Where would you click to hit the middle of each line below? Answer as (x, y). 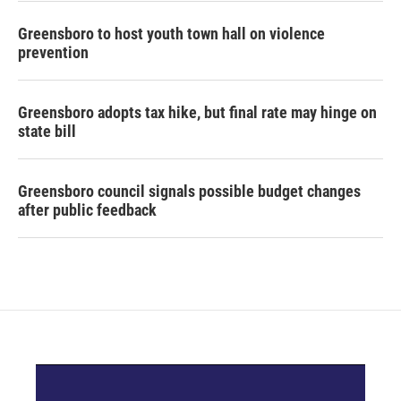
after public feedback (87, 210)
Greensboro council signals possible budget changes (189, 192)
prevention (53, 53)
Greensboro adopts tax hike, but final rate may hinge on (197, 113)
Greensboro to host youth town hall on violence (171, 34)
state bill (47, 132)
